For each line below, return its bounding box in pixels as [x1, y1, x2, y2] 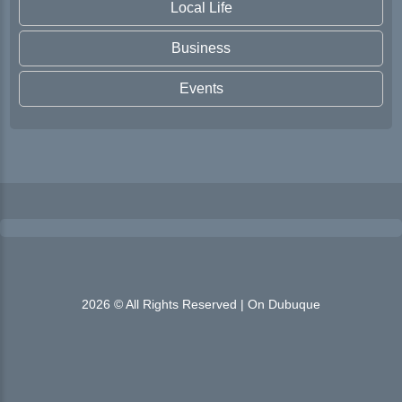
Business [171, 40, 231, 56]
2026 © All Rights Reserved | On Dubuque [82, 297, 320, 311]
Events [179, 81, 223, 96]
